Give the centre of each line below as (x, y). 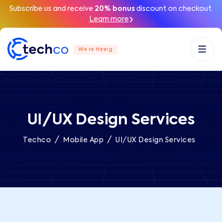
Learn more (109, 19)
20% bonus (114, 9)
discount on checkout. (174, 9)
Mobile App (83, 140)
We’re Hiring (95, 50)
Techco (37, 140)
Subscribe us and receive (52, 9)
